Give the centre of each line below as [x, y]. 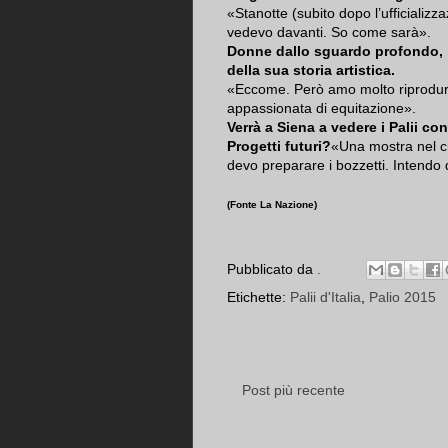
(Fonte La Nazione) [272, 205]
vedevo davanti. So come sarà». [329, 32]
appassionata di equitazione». [321, 108]
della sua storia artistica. [311, 70]
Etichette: [258, 297]
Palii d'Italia [325, 297]
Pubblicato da [272, 268]
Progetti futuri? [279, 146]
